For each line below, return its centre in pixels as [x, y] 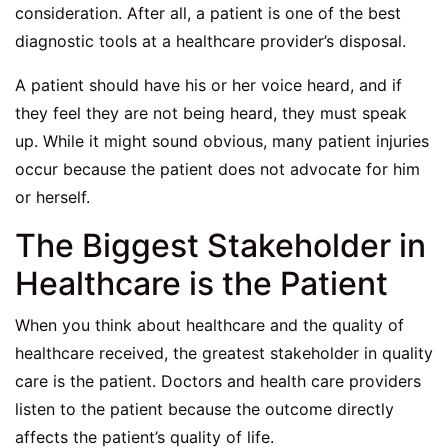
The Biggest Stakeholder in [220, 246]
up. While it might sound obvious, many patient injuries [222, 141]
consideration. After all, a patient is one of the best [208, 13]
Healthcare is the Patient [201, 284]
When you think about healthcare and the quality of [209, 325]
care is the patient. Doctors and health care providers [218, 381]
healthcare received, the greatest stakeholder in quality [224, 353]
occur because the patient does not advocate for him [217, 169]
